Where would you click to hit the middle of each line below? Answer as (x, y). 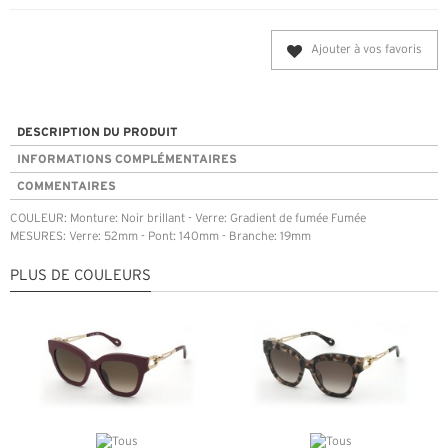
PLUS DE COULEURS (80, 276)
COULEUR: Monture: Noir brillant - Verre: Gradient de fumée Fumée (188, 219)
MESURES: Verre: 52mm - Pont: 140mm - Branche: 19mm (160, 237)
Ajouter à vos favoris (366, 50)
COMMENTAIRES (66, 186)
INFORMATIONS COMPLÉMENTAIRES (127, 159)
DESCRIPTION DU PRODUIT (97, 132)
